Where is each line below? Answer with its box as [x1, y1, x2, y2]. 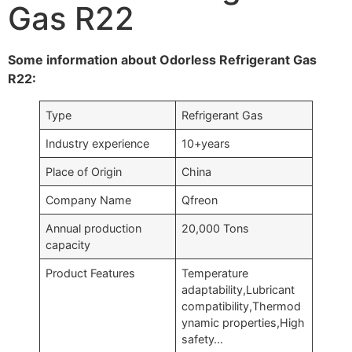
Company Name [46, 193, 132, 207]
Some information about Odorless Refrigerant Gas [8, 52, 317, 68]
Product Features [46, 266, 136, 280]
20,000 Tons [181, 222, 250, 235]
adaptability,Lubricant [181, 283, 295, 296]
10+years [181, 137, 231, 150]
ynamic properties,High [181, 316, 306, 329]
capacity [46, 238, 91, 251]
